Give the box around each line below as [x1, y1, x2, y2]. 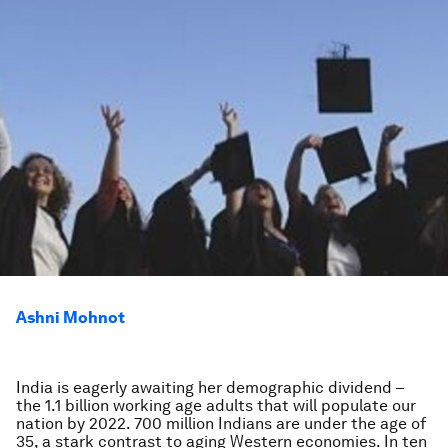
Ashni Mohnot [16, 308, 125, 327]
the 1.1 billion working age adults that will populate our [16, 396, 416, 415]
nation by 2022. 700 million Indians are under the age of [16, 414, 426, 433]
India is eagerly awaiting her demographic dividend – [16, 378, 404, 397]
